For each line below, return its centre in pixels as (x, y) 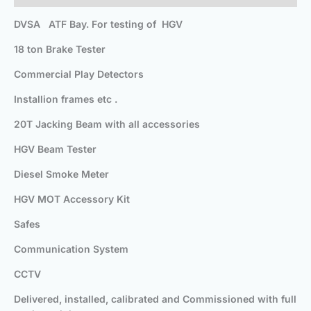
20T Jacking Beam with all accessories (107, 124)
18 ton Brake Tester (60, 49)
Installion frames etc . (66, 99)
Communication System (71, 249)
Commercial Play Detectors (79, 74)
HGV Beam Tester (55, 149)
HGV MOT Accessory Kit (72, 199)
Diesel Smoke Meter (61, 174)
